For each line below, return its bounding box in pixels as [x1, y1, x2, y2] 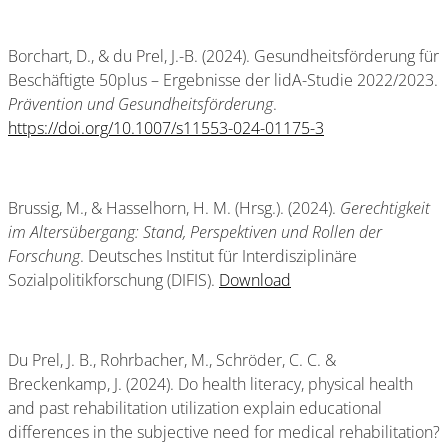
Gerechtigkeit [340, 197, 430, 219]
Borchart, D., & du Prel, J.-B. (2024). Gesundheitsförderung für [8, 45, 439, 67]
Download [219, 269, 291, 291]
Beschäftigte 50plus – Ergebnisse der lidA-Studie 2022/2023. [8, 69, 438, 91]
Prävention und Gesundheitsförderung [8, 93, 273, 115]
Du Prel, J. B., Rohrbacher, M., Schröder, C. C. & [8, 349, 336, 371]
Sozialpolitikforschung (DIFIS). [8, 269, 219, 291]
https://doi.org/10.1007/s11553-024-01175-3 [8, 117, 324, 139]
